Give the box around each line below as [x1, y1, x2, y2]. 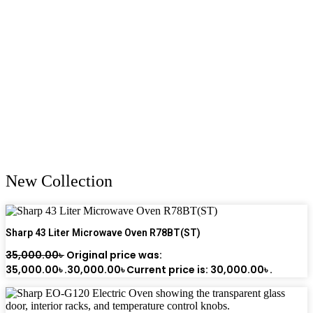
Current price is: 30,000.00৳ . [126, 262, 272, 277]
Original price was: [66, 247, 162, 262]
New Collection [6, 171, 112, 190]
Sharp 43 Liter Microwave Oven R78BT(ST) [6, 226, 201, 238]
